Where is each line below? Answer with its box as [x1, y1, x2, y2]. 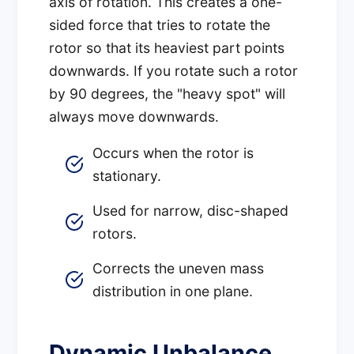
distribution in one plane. [92, 283, 254, 300]
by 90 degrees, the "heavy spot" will [49, 85, 286, 102]
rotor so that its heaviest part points [49, 39, 285, 56]
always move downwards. [49, 107, 220, 125]
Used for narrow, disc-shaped [92, 202, 289, 220]
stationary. [92, 168, 162, 185]
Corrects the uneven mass [92, 260, 265, 277]
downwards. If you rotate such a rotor [49, 62, 299, 79]
